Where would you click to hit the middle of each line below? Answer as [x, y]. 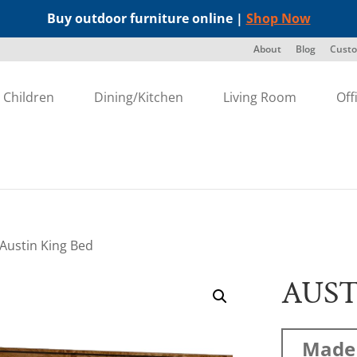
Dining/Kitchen [139, 97]
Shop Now [278, 18]
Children [29, 97]
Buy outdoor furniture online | [146, 18]
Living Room [260, 97]
